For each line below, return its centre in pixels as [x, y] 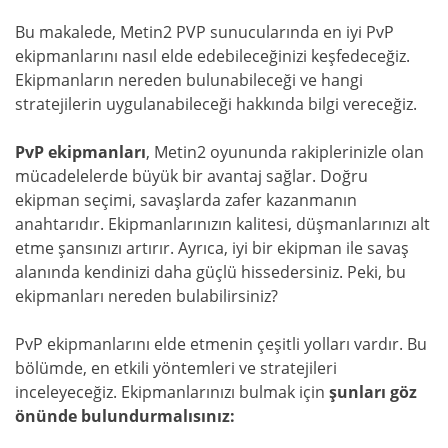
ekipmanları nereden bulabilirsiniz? [146, 296]
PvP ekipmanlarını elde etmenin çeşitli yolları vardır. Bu [221, 344]
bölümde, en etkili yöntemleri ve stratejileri [176, 368]
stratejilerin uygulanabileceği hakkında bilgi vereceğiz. [216, 104]
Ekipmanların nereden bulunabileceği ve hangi [189, 80]
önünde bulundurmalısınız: [125, 416]
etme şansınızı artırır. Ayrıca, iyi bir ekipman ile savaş [212, 248]
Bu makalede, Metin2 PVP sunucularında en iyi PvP [204, 32]
